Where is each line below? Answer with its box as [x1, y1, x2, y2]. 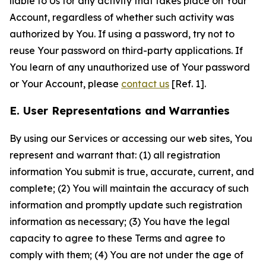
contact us [121, 78, 169, 90]
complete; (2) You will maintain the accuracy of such [9, 182, 249, 194]
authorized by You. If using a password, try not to [9, 28, 235, 40]
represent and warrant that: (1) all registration [9, 149, 220, 161]
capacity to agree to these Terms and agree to [9, 232, 225, 244]
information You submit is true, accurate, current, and [9, 166, 254, 178]
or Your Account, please [9, 78, 121, 90]
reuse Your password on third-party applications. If [9, 45, 243, 56]
